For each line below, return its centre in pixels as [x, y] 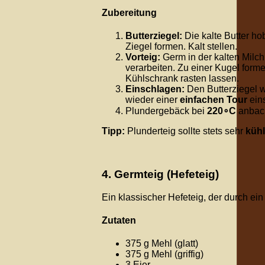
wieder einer [153, 100]
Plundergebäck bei [166, 111]
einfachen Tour [214, 100]
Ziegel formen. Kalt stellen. [181, 47]
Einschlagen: [155, 89]
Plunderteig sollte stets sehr [185, 131]
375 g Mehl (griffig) [164, 254]
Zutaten [119, 220]
